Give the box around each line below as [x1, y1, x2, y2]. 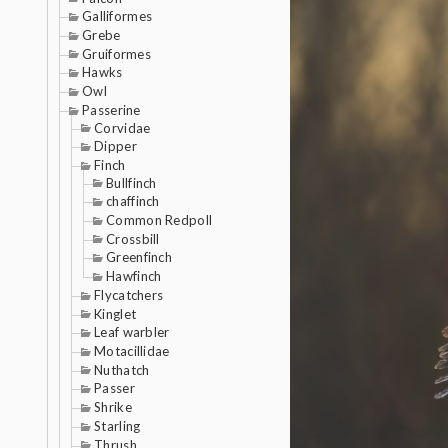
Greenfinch [106, 249, 172, 266]
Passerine [82, 101, 141, 118]
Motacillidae [94, 343, 170, 359]
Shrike [94, 399, 132, 416]
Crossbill [106, 230, 160, 247]
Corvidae [94, 119, 151, 136]
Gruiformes [82, 45, 151, 62]
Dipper [94, 138, 137, 155]
